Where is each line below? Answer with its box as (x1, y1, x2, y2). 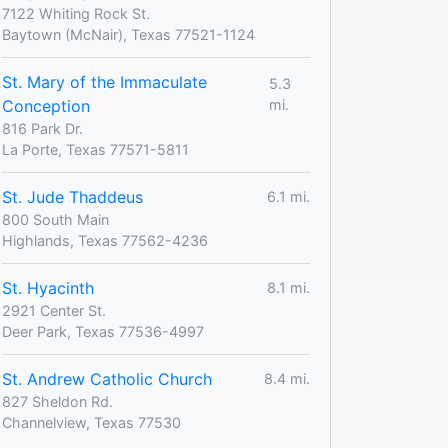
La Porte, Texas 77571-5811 (2, 140, 189, 158)
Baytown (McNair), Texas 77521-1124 (2, 25, 255, 43)
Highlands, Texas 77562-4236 (2, 231, 208, 249)
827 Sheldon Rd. (2, 392, 113, 410)
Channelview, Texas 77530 (2, 413, 181, 431)
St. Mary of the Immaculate (2, 71, 207, 92)
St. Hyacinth (2, 277, 94, 298)
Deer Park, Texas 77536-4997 (2, 322, 204, 340)
